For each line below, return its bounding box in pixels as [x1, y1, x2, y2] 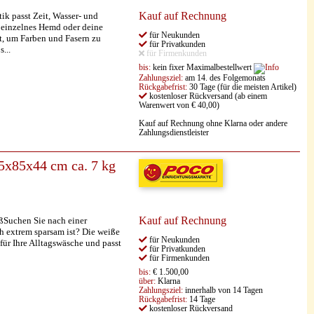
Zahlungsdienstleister [139, 128, 209, 137]
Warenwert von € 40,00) [139, 101, 219, 110]
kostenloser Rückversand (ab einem [147, 92, 267, 101]
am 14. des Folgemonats [183, 74, 266, 83]
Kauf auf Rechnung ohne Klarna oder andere [139, 119, 287, 128]
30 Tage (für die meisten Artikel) [187, 83, 296, 92]
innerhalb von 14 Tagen [183, 285, 263, 295]
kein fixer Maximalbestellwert [151, 63, 254, 72]
